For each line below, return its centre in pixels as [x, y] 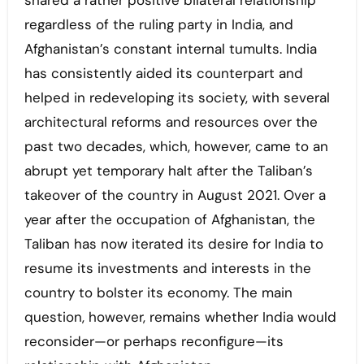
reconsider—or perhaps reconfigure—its [154, 342]
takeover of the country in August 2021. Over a [175, 195]
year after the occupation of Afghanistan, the [169, 220]
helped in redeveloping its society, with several [177, 98]
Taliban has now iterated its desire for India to [173, 244]
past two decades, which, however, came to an [176, 147]
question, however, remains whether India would [180, 317]
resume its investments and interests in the [167, 269]
